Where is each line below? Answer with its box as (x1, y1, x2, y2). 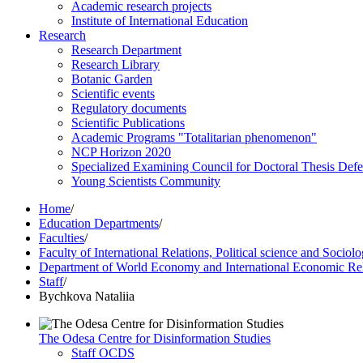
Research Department (71, 43, 181, 57)
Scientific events (71, 87, 155, 100)
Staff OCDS (71, 346, 135, 360)
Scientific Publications (71, 116, 185, 130)
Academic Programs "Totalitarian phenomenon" (71, 130, 317, 144)
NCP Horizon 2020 (71, 145, 171, 159)
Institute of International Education (71, 14, 248, 28)
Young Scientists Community (71, 174, 220, 188)
